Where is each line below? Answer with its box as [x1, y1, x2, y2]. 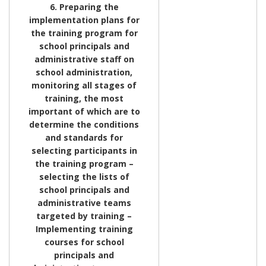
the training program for [30, 27, 138, 39]
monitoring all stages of [31, 79, 137, 91]
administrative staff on [34, 53, 134, 65]
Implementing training [35, 223, 133, 235]
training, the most [45, 92, 123, 104]
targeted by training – [36, 210, 132, 221]
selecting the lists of [39, 170, 129, 182]
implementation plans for [28, 14, 140, 26]
